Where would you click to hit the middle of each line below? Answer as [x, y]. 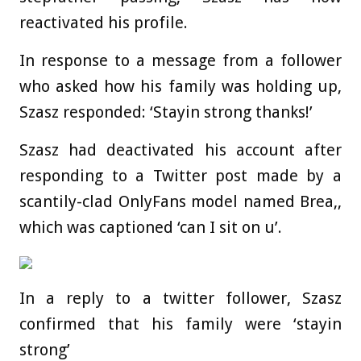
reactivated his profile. [104, 23]
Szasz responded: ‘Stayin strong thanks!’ [166, 112]
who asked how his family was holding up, [180, 87]
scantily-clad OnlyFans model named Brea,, [180, 202]
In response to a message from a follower [180, 61]
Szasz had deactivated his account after [180, 150]
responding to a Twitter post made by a [180, 176]
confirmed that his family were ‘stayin [180, 324]
